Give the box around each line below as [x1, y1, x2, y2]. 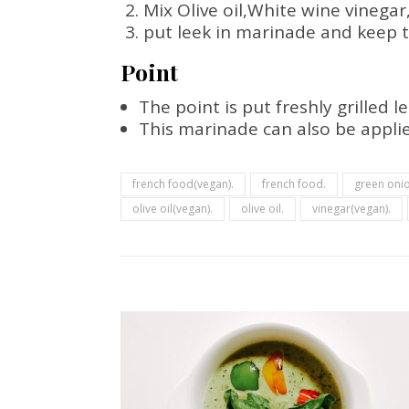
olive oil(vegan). [132, 201, 213, 216]
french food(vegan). [132, 176, 234, 192]
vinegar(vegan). [312, 201, 391, 216]
